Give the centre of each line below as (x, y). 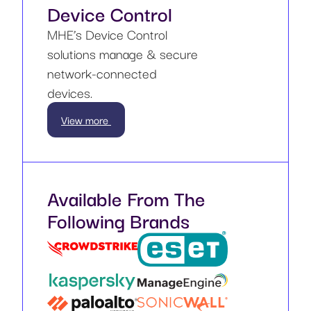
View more (86, 119)
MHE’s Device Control (107, 34)
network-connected (102, 73)
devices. (70, 92)
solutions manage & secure (123, 53)
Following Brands (118, 219)
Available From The (126, 197)
